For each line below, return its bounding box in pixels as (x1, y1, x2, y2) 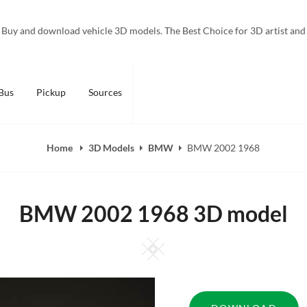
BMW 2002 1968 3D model (19, 200, 288, 227)
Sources (88, 86, 122, 98)
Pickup (36, 86, 66, 98)
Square (164, 236, 202, 251)
